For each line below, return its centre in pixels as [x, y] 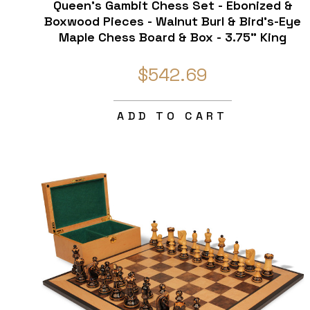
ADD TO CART [173, 116]
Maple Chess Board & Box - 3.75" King [173, 37]
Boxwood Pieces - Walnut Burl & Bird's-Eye [173, 21]
